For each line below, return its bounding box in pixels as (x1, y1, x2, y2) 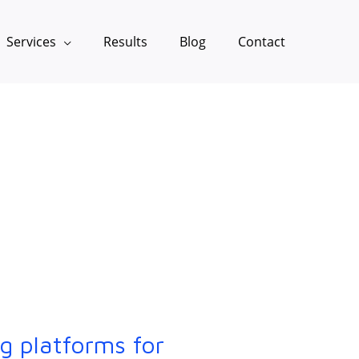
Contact (238, 32, 285, 50)
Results (103, 32, 147, 50)
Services (6, 32, 56, 50)
